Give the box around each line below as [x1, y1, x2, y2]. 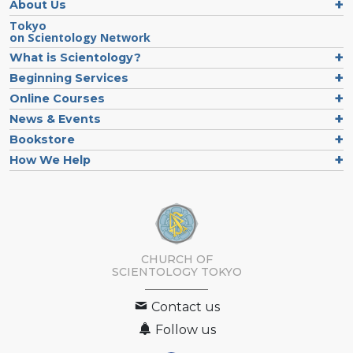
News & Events [9, 111, 101, 126]
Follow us [152, 322, 216, 338]
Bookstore [9, 132, 75, 147]
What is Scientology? [9, 50, 141, 65]
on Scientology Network [9, 29, 150, 45]
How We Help [9, 152, 91, 167]
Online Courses [9, 91, 105, 106]
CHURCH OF [140, 252, 213, 267]
